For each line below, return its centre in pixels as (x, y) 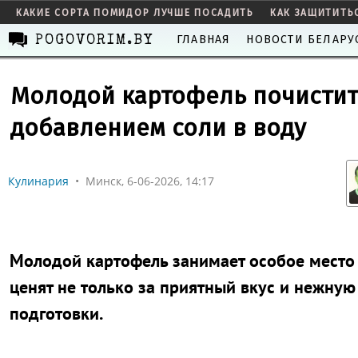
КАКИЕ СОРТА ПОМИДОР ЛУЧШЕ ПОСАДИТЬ (135, 13)
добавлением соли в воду (158, 128)
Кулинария (38, 181)
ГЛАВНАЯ (204, 40)
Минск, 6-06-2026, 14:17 (150, 181)
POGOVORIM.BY (94, 41)
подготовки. (56, 313)
